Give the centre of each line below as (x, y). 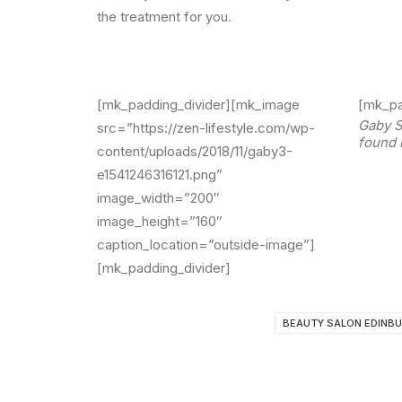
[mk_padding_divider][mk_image (198, 105)
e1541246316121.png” (160, 175)
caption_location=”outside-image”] (206, 245)
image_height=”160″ (160, 221)
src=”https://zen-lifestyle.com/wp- (206, 128)
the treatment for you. (164, 17)
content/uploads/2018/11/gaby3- (195, 151)
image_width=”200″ (158, 198)
